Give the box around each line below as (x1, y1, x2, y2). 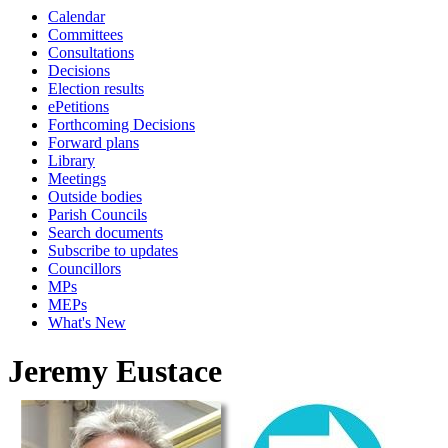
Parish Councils (48, 206, 147, 223)
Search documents (48, 224, 163, 241)
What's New (48, 314, 126, 331)
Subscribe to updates (48, 242, 178, 259)
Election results (48, 80, 144, 97)
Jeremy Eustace (8, 353, 222, 390)
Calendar (48, 8, 105, 25)
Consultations (48, 44, 134, 61)
